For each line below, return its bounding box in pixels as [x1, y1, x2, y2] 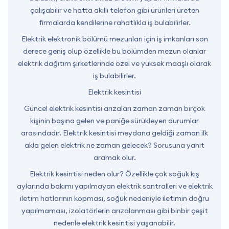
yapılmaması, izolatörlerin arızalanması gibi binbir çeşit [21, 206, 208, 215]
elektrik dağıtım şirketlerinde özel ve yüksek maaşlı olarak [18, 59, 211, 68]
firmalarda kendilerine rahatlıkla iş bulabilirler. [38, 18, 191, 27]
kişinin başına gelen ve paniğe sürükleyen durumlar [30, 116, 199, 125]
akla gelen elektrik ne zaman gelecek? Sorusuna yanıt [25, 141, 204, 150]
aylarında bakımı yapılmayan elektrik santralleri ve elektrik [16, 181, 213, 191]
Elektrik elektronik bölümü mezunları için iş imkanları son [21, 34, 208, 43]
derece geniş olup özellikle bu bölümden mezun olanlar [23, 47, 206, 56]
